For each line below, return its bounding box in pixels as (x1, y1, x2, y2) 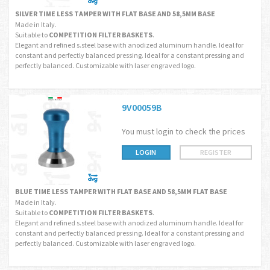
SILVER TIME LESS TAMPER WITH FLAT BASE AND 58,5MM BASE (15, 9, 215, 18)
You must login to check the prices (121, 126, 245, 137)
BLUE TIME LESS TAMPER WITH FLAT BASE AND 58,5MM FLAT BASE (15, 187, 227, 196)
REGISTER (200, 148, 231, 157)
